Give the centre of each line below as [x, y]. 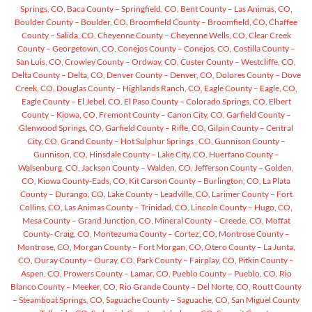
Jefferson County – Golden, [243, 168]
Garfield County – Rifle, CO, [155, 128]
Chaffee [282, 22]
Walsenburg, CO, [49, 168]
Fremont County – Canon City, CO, [161, 115]
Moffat [277, 221]
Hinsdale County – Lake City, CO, [147, 155]
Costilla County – [263, 49]
